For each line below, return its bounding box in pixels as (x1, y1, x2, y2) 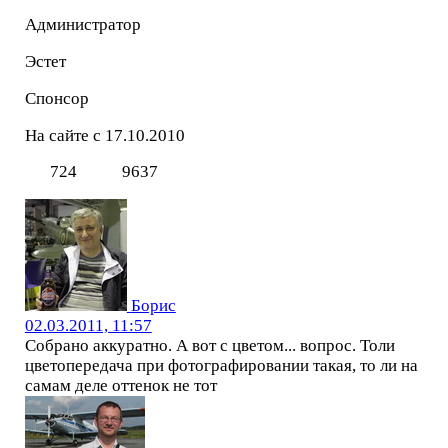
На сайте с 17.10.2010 (24, 125, 185, 145)
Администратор (24, 15, 141, 35)
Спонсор (24, 88, 89, 108)
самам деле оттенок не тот (24, 376, 217, 396)
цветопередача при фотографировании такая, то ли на (24, 356, 418, 376)
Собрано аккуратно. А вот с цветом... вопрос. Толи (24, 336, 395, 356)
